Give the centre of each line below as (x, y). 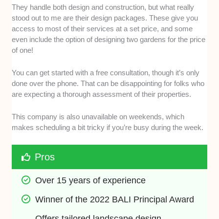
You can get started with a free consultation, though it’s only (106, 72)
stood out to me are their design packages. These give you (105, 18)
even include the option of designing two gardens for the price (109, 39)
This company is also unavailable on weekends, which (98, 116)
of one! (23, 50)
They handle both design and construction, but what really (103, 7)
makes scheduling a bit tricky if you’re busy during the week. (108, 127)
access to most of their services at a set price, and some (102, 28)
